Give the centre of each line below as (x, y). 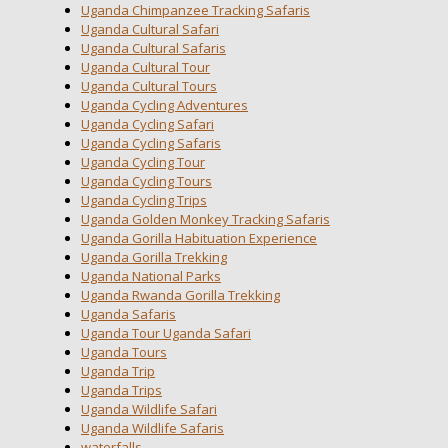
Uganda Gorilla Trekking (154, 256)
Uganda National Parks (151, 275)
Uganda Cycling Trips (144, 199)
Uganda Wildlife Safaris (152, 427)
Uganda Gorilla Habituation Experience (199, 237)
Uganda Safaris (128, 313)
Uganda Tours (124, 351)
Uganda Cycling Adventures (164, 104)
